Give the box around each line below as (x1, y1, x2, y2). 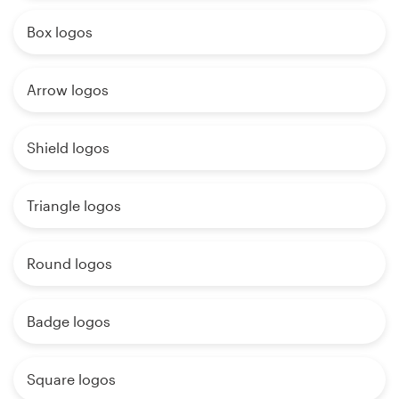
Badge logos (27, 312, 110, 330)
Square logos (27, 370, 116, 387)
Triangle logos (27, 196, 121, 214)
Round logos (27, 254, 112, 272)
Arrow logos (27, 80, 109, 98)
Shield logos (27, 138, 110, 156)
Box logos (27, 22, 93, 40)
